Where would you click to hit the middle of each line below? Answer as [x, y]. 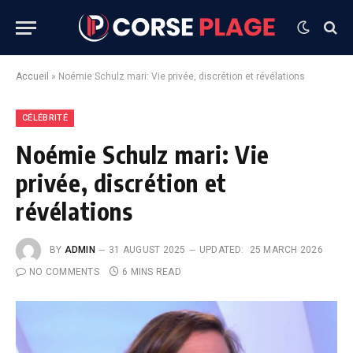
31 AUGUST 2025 [147, 250]
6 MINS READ [152, 272]
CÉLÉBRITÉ [45, 118]
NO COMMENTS [64, 272]
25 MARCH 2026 [286, 250]
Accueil [32, 76]
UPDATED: [221, 250]
